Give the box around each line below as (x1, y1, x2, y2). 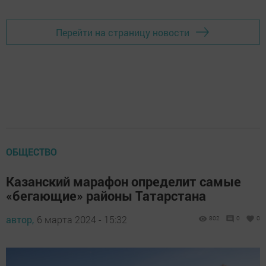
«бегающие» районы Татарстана (6, 187, 206, 205)
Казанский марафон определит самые (6, 173, 241, 191)
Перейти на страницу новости (56, 26, 189, 39)
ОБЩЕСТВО (6, 145, 57, 159)
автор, (6, 213, 34, 226)
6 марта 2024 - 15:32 (37, 213, 127, 226)
